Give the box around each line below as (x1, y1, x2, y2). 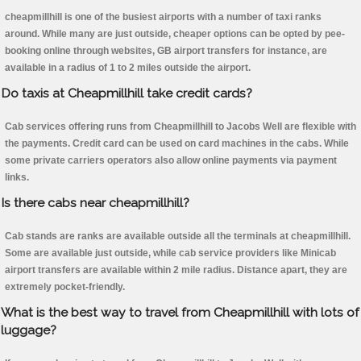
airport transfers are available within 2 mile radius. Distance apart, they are (5, 264, 347, 276)
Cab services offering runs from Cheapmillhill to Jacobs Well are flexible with (5, 121, 356, 133)
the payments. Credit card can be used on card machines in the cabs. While (5, 138, 349, 150)
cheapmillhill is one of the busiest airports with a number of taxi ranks (5, 11, 322, 23)
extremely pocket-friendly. (5, 281, 125, 293)
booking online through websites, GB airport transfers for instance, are (5, 45, 327, 57)
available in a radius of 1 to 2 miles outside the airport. (5, 62, 251, 74)
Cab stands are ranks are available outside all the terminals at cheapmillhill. (5, 230, 351, 243)
